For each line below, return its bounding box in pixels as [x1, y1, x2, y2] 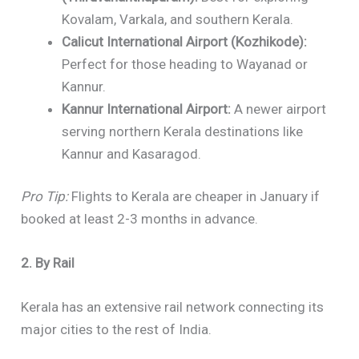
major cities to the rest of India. [21, 321, 212, 338]
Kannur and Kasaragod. [62, 145, 202, 162]
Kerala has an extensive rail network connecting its [21, 299, 325, 316]
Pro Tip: [21, 188, 69, 205]
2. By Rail [21, 255, 75, 272]
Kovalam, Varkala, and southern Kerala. [62, 10, 294, 27]
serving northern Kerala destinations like [62, 123, 304, 139]
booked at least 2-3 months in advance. [21, 211, 259, 228]
